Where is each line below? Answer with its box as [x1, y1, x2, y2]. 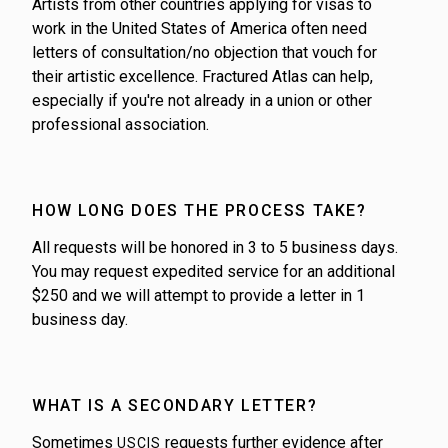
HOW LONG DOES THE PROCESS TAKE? [32, 200, 367, 220]
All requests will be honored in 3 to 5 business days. [32, 237, 398, 257]
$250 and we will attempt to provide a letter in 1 [32, 285, 365, 305]
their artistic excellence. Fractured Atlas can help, [32, 66, 373, 86]
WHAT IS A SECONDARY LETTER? [32, 395, 318, 415]
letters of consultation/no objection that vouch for [32, 42, 377, 62]
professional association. [32, 114, 209, 134]
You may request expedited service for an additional [32, 261, 395, 281]
